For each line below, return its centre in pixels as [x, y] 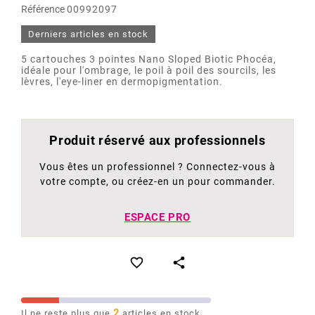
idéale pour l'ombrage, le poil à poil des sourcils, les [149, 71]
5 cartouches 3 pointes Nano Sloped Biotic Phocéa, [149, 59]
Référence [44, 9]
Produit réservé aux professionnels [157, 141]
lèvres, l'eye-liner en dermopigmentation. [122, 82]
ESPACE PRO [157, 218]
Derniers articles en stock [88, 34]
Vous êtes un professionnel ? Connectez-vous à [157, 167]
